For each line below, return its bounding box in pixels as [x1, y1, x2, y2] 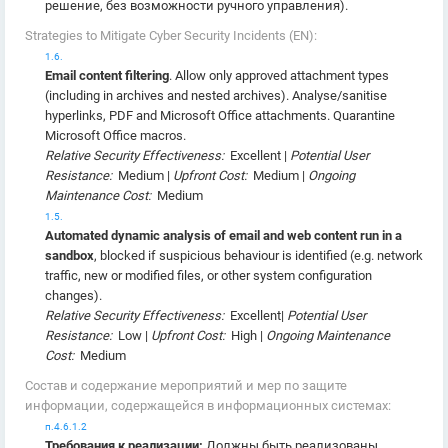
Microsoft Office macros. [45, 128, 186, 143]
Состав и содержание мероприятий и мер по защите [25, 378, 347, 393]
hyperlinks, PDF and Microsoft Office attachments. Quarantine [45, 108, 395, 123]
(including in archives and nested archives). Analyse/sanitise [45, 88, 387, 103]
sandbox [45, 248, 94, 263]
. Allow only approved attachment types [169, 68, 389, 83]
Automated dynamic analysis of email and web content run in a [45, 228, 402, 243]
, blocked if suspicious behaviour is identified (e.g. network [94, 248, 423, 263]
